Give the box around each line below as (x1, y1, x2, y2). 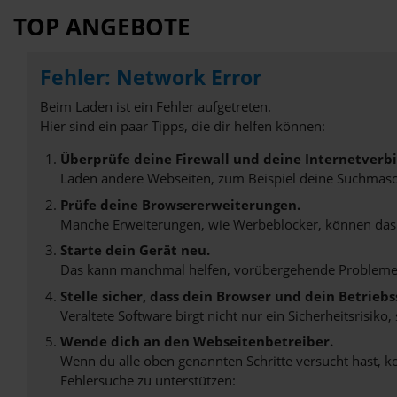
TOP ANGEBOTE (13, 10, 191, 43)
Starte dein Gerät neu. (59, 241, 210, 260)
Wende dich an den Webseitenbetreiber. (59, 332, 333, 351)
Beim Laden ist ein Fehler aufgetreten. (40, 97, 271, 116)
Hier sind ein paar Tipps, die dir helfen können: (40, 117, 325, 136)
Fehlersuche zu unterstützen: (59, 371, 236, 390)
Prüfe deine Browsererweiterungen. (59, 195, 300, 214)
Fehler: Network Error (40, 63, 261, 91)
